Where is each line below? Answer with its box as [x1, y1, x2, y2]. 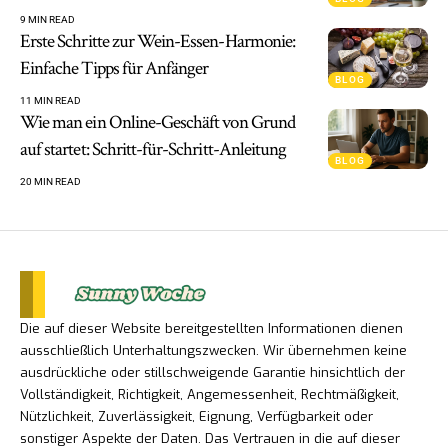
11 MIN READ [20, 94, 81, 106]
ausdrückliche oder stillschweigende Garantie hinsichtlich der [20, 364, 405, 382]
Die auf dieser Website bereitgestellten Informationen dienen [20, 320, 403, 338]
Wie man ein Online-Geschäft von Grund [20, 109, 295, 135]
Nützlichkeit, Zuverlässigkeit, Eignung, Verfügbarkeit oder [20, 408, 373, 426]
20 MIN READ [20, 175, 81, 187]
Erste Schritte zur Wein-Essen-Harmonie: [20, 28, 295, 54]
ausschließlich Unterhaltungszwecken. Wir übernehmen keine [20, 342, 407, 360]
